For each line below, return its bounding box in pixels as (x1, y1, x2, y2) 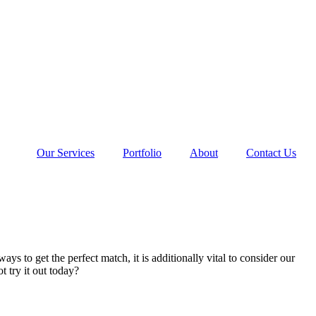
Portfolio (123, 147, 162, 159)
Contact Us (246, 147, 296, 159)
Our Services (37, 147, 95, 159)
